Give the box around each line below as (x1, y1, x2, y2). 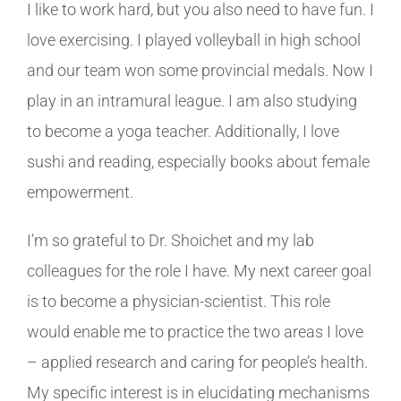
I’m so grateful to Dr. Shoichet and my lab (27, 230, 314, 250)
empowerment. (27, 182, 141, 201)
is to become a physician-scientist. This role (27, 291, 330, 311)
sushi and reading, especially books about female (27, 151, 370, 171)
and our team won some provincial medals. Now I (27, 60, 373, 80)
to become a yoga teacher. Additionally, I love (27, 121, 339, 141)
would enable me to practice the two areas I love (27, 321, 363, 341)
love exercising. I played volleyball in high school (27, 30, 361, 49)
